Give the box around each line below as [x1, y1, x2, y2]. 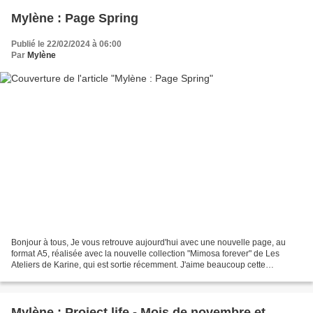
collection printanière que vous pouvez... [11, 270, 164, 281]
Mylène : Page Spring [11, 11, 138, 26]
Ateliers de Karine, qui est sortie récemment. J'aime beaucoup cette [11, 259, 265, 270]
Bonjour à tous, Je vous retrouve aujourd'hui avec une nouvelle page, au [11, 237, 286, 247]
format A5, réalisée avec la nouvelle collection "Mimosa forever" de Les [11, 248, 279, 259]
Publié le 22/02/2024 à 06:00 [11, 39, 122, 50]
